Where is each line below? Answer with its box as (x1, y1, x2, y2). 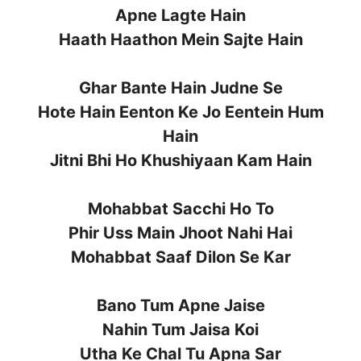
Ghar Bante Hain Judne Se (78, 77, 283, 98)
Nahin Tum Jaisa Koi (102, 319, 259, 339)
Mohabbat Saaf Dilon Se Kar (70, 247, 291, 267)
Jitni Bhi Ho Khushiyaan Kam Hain (49, 150, 312, 170)
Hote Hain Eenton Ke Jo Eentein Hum (37, 102, 324, 122)
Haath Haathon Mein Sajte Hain (58, 29, 303, 49)
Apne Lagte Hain (115, 5, 246, 25)
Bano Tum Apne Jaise (96, 295, 265, 315)
